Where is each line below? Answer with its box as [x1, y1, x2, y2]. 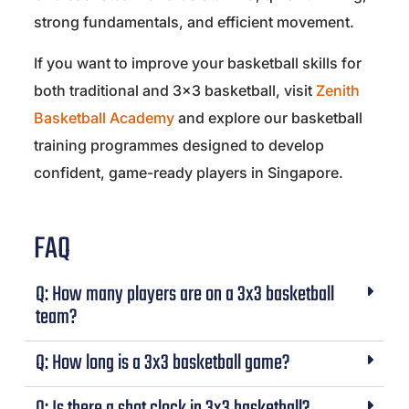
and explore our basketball [174, 109, 362, 128]
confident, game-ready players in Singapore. [34, 163, 343, 183]
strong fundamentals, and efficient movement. [34, 13, 354, 32]
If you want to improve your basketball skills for [34, 54, 362, 73]
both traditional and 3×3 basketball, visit [34, 81, 316, 100]
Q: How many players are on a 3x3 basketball [36, 278, 334, 312]
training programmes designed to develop [34, 136, 324, 155]
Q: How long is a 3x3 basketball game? [36, 347, 290, 381]
